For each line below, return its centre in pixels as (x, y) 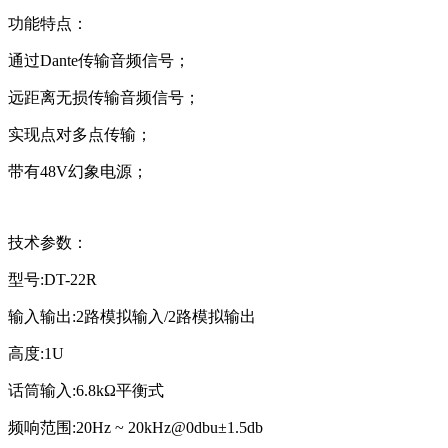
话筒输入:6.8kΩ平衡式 (86, 390)
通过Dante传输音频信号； (99, 60)
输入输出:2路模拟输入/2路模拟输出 (132, 316)
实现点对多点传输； (80, 134)
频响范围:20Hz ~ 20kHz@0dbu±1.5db (135, 427)
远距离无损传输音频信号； (104, 97)
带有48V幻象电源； (78, 171)
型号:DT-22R (52, 279)
